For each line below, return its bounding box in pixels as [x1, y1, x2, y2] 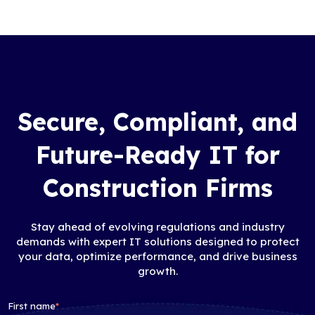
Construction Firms [42, 173, 273, 204]
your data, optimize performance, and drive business [18, 250, 297, 264]
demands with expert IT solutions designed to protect [15, 235, 300, 249]
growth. [137, 264, 178, 278]
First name [8, 300, 56, 312]
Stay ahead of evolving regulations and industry [30, 220, 285, 234]
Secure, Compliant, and [18, 107, 297, 138]
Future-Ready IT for [35, 140, 280, 171]
